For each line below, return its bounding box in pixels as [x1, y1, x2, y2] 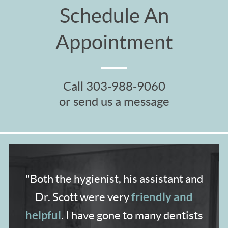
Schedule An [59, 4, 169, 27]
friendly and [131, 190, 193, 203]
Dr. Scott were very [35, 190, 131, 203]
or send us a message [59, 94, 169, 108]
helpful [25, 208, 61, 221]
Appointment [55, 30, 173, 53]
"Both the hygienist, [25, 172, 123, 185]
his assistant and [123, 172, 203, 185]
